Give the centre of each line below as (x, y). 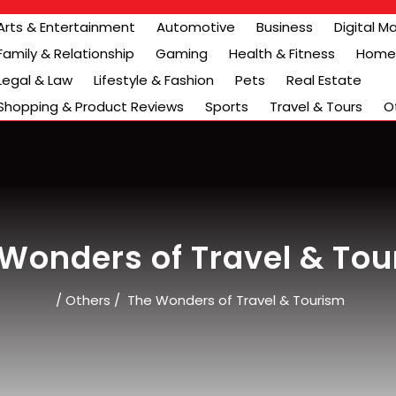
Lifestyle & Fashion (154, 80)
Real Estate (324, 80)
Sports (227, 107)
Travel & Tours (316, 107)
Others (88, 301)
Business (285, 27)
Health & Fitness (282, 53)
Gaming (182, 53)
